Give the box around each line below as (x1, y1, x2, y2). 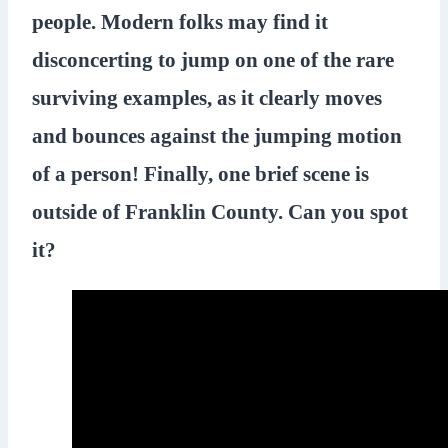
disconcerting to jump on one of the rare (32, 48, 394, 72)
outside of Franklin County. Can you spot (32, 200, 408, 224)
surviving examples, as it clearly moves (32, 86, 382, 110)
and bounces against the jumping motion (32, 124, 402, 148)
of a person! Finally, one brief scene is (32, 162, 369, 186)
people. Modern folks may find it (32, 10, 328, 34)
